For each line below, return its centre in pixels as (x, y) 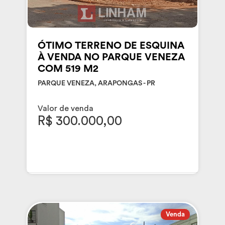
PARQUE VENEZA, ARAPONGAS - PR (96, 83)
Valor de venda (65, 108)
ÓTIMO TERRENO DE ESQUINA (111, 45)
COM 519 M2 (68, 69)
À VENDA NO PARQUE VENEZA (111, 57)
